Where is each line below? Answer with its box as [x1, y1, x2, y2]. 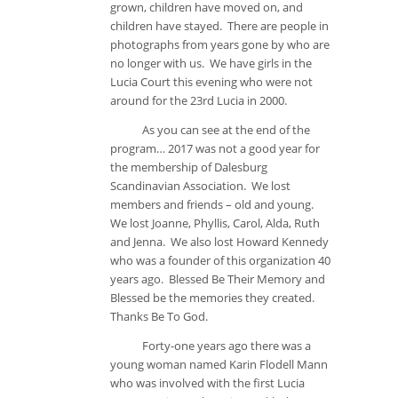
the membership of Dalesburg [110, 159, 267, 175]
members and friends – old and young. [110, 196, 316, 212]
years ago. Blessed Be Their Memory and [110, 271, 325, 287]
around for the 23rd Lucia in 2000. [110, 92, 292, 108]
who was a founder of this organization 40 [110, 252, 330, 268]
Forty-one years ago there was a [110, 338, 311, 354]
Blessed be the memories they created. [110, 290, 317, 306]
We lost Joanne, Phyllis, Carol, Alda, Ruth [110, 215, 320, 231]
